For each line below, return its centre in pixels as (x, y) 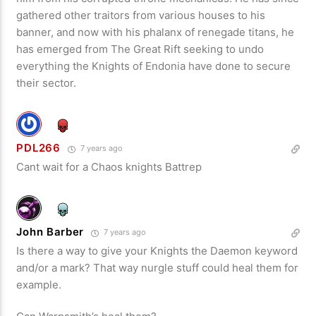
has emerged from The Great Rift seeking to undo (140, 49)
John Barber (50, 232)
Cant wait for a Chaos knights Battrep (109, 167)
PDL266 (38, 148)
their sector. (47, 83)
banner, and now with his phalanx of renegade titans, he (156, 32)
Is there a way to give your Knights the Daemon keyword (157, 251)
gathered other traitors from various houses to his (141, 16)
